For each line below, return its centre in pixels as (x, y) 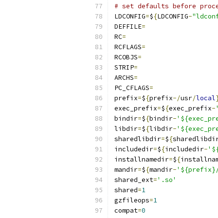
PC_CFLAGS (132, 88)
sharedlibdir (138, 139)
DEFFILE (128, 27)
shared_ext (134, 180)
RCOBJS (126, 57)
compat (126, 210)
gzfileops (132, 200)
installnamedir (142, 159)
